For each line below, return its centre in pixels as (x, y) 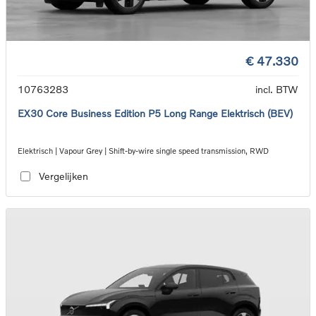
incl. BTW (277, 89)
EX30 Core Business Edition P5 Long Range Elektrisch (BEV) (155, 113)
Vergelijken (63, 176)
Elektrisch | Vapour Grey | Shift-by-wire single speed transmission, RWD (143, 150)
